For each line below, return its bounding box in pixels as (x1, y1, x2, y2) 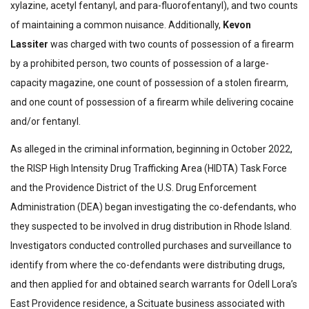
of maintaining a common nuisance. (10, 19, 166, 30)
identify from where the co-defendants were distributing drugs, (10, 259, 285, 270)
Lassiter (10, 39, 50, 50)
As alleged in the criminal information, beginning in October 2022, (10, 143, 292, 154)
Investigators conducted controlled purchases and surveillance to (10, 240, 292, 251)
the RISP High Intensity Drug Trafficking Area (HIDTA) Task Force (10, 163, 287, 174)
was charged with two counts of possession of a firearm (50, 39, 294, 50)
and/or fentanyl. (10, 116, 81, 127)
